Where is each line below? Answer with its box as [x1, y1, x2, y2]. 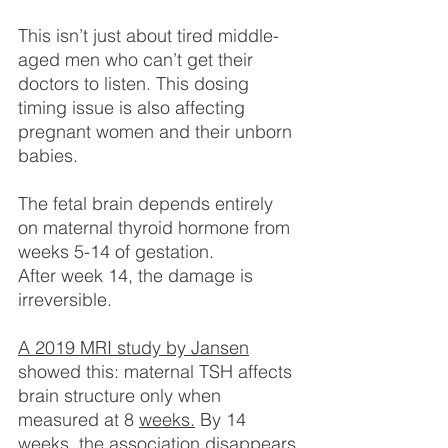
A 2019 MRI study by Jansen [18, 335, 249, 359]
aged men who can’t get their [18, 47, 258, 71]
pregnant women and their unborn [18, 119, 297, 143]
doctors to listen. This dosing [18, 71, 254, 95]
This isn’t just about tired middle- [18, 23, 279, 47]
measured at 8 [18, 407, 139, 431]
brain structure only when [18, 383, 226, 407]
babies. [18, 143, 78, 167]
